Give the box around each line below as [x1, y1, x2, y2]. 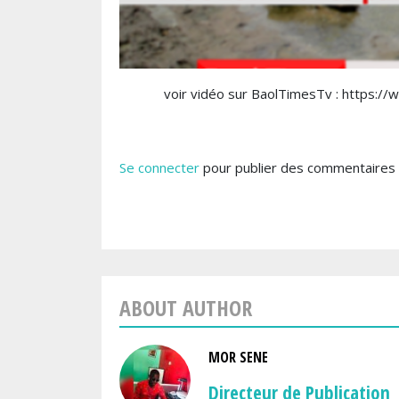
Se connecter [119, 158, 199, 176]
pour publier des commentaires [199, 158, 395, 176]
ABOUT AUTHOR [119, 292, 252, 322]
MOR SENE [208, 346, 268, 367]
